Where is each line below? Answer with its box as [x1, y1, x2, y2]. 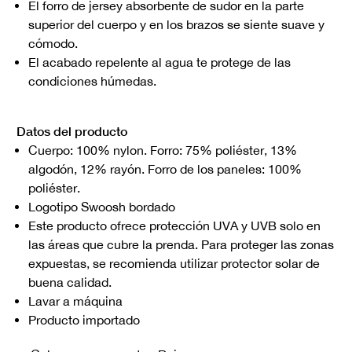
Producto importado [28, 313, 140, 328]
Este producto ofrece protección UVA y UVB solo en [28, 218, 321, 233]
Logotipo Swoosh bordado [28, 200, 175, 214]
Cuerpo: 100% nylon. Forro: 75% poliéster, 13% [28, 143, 297, 158]
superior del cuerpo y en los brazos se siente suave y [28, 17, 324, 32]
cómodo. [28, 36, 78, 51]
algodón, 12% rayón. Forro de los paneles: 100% [28, 162, 302, 177]
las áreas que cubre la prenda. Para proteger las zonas [28, 237, 334, 252]
